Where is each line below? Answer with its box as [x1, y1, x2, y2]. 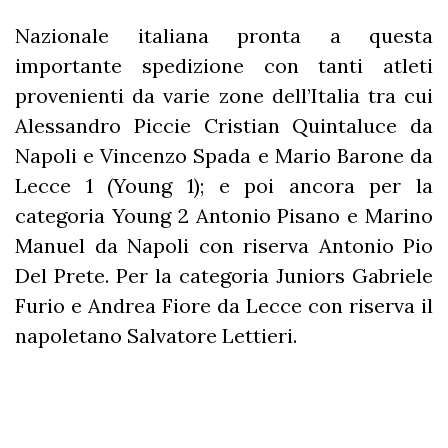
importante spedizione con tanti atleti [15, 52, 433, 78]
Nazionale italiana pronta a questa [15, 22, 433, 48]
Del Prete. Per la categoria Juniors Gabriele [15, 262, 433, 288]
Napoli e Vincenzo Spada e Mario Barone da [15, 142, 433, 168]
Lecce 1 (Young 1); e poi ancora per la [15, 172, 433, 198]
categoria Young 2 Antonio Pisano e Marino [15, 202, 433, 228]
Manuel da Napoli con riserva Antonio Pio [15, 232, 433, 258]
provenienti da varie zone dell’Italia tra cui [15, 82, 433, 108]
